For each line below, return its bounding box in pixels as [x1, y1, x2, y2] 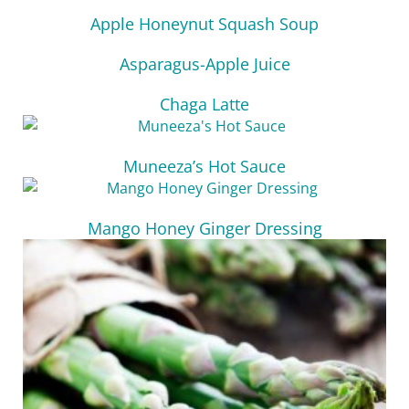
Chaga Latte [160, 93, 249, 115]
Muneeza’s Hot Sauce [123, 155, 286, 177]
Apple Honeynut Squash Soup [90, 13, 319, 35]
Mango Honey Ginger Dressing [87, 217, 322, 239]
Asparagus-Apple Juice [119, 53, 290, 75]
